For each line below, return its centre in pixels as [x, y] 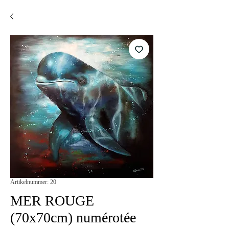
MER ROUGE [52, 201]
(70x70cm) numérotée [73, 217]
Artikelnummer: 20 [33, 182]
